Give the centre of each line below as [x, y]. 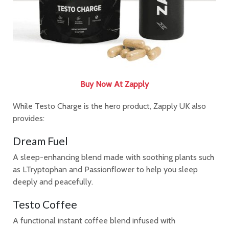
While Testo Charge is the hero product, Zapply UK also [109, 106]
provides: [29, 119]
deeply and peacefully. [53, 182]
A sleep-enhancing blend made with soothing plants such [113, 157]
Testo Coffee [45, 204]
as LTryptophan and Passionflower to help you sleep [105, 170]
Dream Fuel [40, 141]
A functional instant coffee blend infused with [94, 221]
